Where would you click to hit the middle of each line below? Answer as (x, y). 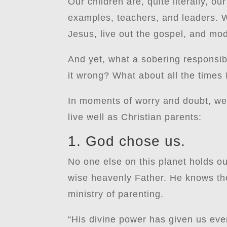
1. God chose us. (127, 141)
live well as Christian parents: (135, 117)
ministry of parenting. (116, 194)
